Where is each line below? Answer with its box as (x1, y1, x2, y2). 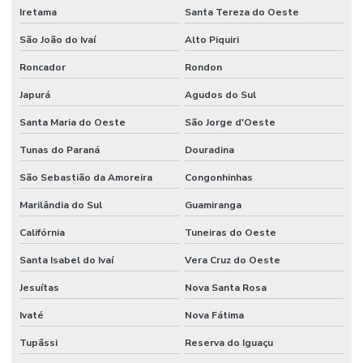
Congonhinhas (184, 170, 253, 184)
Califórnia (19, 225, 65, 239)
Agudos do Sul (184, 88, 256, 101)
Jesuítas (19, 280, 59, 294)
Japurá (19, 88, 50, 101)
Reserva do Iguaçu (184, 335, 273, 349)
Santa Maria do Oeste (19, 115, 126, 129)
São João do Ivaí (19, 32, 96, 46)
